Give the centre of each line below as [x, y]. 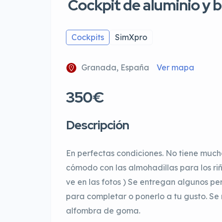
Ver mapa [175, 68]
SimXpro [131, 37]
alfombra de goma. [103, 211]
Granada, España [115, 68]
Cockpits [88, 37]
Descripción [97, 125]
